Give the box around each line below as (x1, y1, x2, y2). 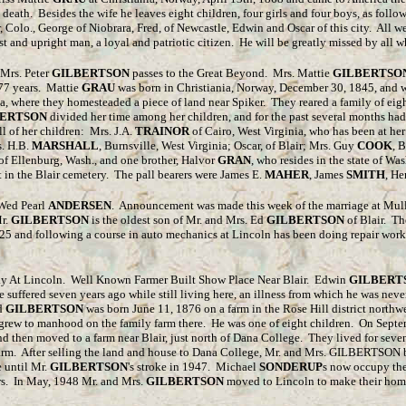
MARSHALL (32, 139, 99, 152)
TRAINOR (135, 124, 189, 138)
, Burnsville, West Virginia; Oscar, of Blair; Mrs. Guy (99, 139, 357, 152)
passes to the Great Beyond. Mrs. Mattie (130, 66, 333, 80)
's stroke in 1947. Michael (128, 360, 259, 373)
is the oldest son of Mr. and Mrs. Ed (89, 213, 264, 227)
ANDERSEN (48, 198, 111, 212)
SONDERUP (259, 360, 323, 373)
